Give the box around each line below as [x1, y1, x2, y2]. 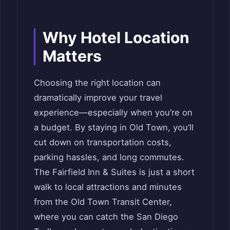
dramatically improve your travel [34, 92, 162, 103]
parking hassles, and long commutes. [34, 152, 184, 163]
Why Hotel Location [43, 28, 189, 47]
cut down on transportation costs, [34, 137, 171, 148]
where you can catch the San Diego [34, 212, 178, 222]
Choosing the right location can [34, 78, 161, 88]
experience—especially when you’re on [34, 107, 193, 118]
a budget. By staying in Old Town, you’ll [34, 122, 194, 133]
